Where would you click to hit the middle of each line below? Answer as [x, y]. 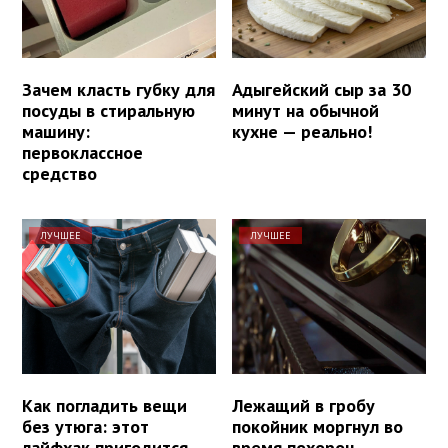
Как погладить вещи [104, 405]
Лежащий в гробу [304, 405]
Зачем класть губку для [118, 89]
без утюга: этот [85, 426]
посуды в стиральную [108, 110]
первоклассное [82, 152]
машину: [56, 131]
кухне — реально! [302, 131]
